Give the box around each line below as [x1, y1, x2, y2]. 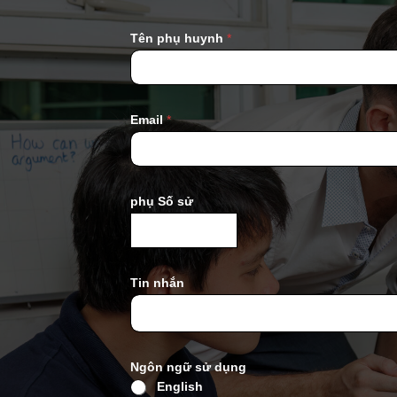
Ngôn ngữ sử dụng [130, 360, 246, 375]
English [157, 379, 203, 394]
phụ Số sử [130, 194, 193, 209]
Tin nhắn [130, 276, 184, 291]
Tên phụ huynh [130, 31, 227, 46]
